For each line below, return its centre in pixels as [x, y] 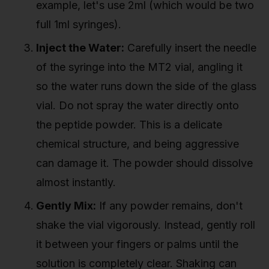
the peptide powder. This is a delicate [129, 124]
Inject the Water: [80, 47]
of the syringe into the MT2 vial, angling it [139, 67]
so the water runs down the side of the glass [146, 86]
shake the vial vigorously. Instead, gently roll [146, 225]
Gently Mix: [66, 205]
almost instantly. [76, 182]
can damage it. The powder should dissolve [144, 163]
